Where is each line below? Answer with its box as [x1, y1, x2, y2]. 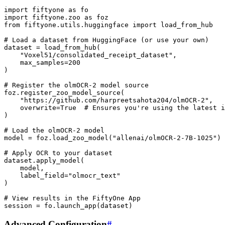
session [4, 201, 32, 209]
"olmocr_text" [68, 171, 121, 179]
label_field [20, 171, 64, 179]
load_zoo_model [52, 134, 108, 142]
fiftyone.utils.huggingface [24, 21, 129, 29]
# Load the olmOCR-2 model [4, 126, 104, 134]
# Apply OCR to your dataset [4, 149, 113, 157]
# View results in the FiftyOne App [4, 194, 141, 202]
